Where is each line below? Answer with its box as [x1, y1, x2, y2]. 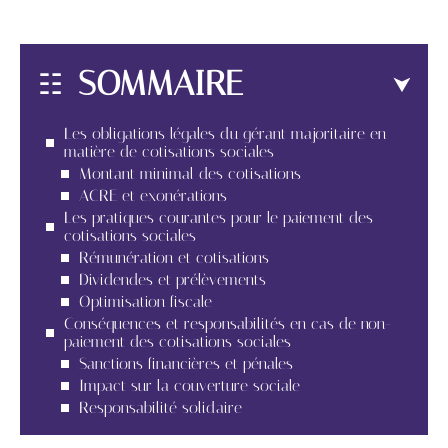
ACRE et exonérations [79, 185, 227, 205]
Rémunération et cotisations [79, 247, 269, 267]
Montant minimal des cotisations [79, 163, 301, 183]
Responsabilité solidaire [79, 397, 242, 417]
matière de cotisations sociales [64, 141, 274, 161]
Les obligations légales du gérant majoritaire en [64, 123, 386, 143]
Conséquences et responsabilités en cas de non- [64, 313, 391, 333]
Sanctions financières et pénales [79, 353, 293, 373]
